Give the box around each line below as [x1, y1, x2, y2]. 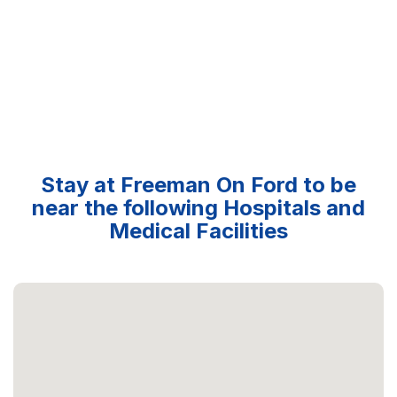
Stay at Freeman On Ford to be [41, 172, 356, 198]
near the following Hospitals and [32, 195, 365, 222]
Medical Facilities [109, 218, 288, 245]
